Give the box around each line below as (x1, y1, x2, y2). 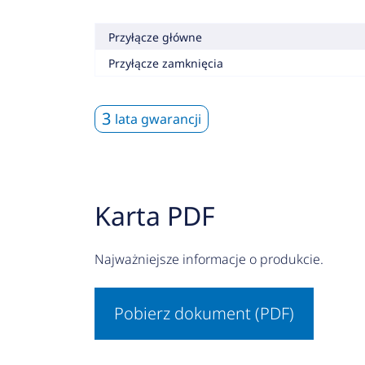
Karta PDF (94, 198, 215, 233)
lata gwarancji (114, 110, 201, 128)
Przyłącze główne (108, 29, 202, 45)
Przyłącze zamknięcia (108, 55, 223, 71)
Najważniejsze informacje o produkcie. (94, 250, 323, 268)
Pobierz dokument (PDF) (113, 302, 294, 324)
